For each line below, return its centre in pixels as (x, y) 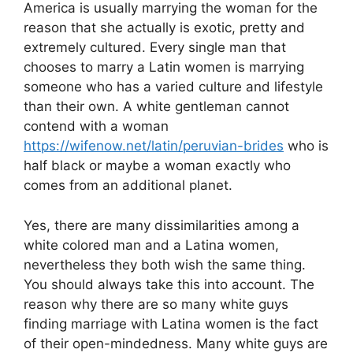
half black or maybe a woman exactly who (157, 165)
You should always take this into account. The (169, 284)
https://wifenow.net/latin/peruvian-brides (154, 146)
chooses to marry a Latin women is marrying (164, 67)
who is (306, 146)
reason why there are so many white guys (156, 304)
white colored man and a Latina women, (151, 245)
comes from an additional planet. (128, 185)
